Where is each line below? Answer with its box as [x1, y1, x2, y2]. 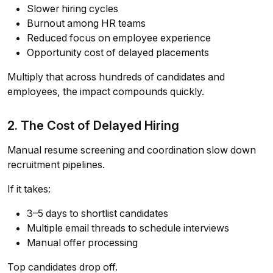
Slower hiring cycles [27, 2, 118, 15]
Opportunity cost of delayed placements [27, 46, 209, 59]
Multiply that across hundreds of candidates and [7, 71, 225, 83]
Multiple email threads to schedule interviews [27, 222, 229, 235]
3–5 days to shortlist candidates [27, 207, 168, 220]
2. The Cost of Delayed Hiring [7, 118, 179, 133]
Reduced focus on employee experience [27, 32, 211, 44]
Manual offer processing [27, 236, 138, 249]
